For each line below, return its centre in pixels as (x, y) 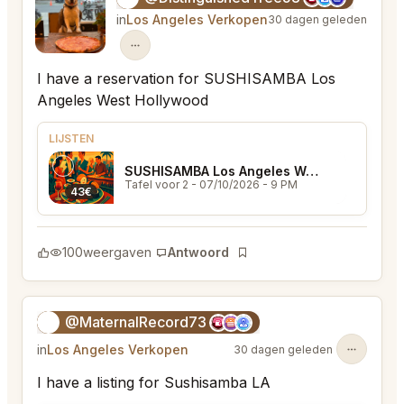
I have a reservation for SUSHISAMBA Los (186, 79)
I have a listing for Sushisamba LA (154, 383)
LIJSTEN (71, 139)
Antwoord (198, 252)
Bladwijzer (266, 262)
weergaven (117, 252)
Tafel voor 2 (156, 185)
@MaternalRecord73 (136, 322)
